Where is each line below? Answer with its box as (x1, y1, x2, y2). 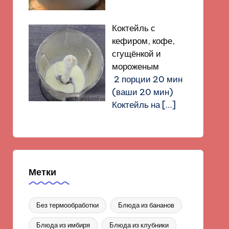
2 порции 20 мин (111, 73, 182, 85)
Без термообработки (36, 200, 99, 209)
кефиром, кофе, (111, 35, 175, 47)
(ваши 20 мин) (111, 86, 173, 98)
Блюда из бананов (118, 200, 174, 209)
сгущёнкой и (111, 48, 161, 59)
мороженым (111, 60, 159, 72)
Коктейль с (111, 22, 155, 34)
